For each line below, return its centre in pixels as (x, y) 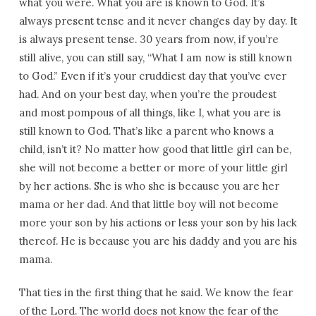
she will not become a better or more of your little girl (153, 168)
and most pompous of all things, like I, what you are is (150, 113)
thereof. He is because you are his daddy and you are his (158, 241)
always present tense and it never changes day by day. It (158, 21)
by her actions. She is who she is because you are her (149, 186)
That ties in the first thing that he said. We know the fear (156, 292)
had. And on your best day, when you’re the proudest (147, 94)
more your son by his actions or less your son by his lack (158, 223)
